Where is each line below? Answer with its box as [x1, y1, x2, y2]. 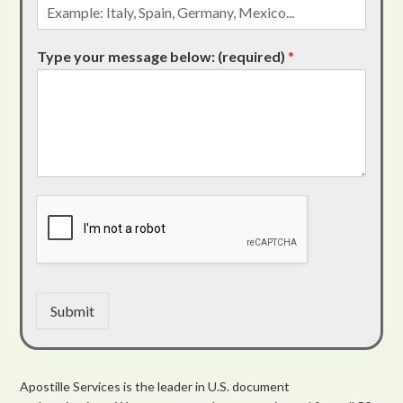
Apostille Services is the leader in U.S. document [20, 378, 291, 394]
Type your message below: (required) [37, 47, 289, 65]
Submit [50, 301, 95, 319]
